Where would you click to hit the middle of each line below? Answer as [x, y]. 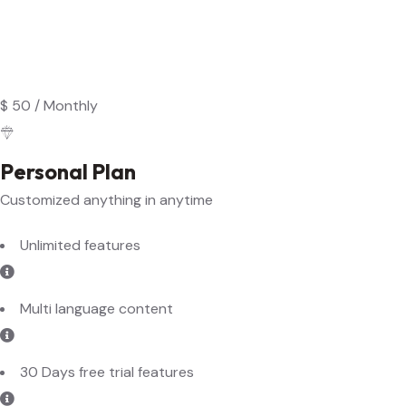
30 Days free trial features [107, 321]
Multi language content [97, 258]
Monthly [71, 55]
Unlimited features [80, 194]
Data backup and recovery [109, 385]
